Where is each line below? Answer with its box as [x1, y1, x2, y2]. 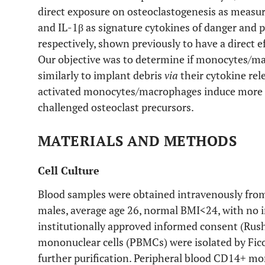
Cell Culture [38, 163, 99, 177]
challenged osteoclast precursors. [38, 100, 194, 114]
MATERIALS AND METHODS [38, 131, 237, 150]
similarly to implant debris [38, 68, 164, 82]
